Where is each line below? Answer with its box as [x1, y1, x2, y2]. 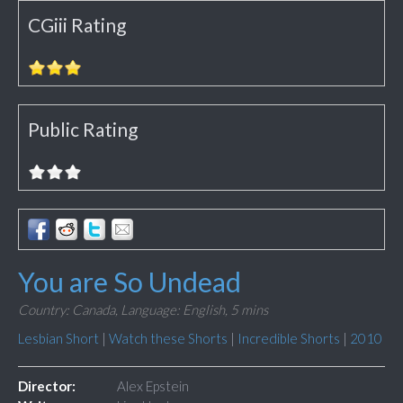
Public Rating [28, 118, 138, 141]
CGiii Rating [28, 13, 126, 37]
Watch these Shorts [109, 330, 228, 347]
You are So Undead [18, 265, 241, 299]
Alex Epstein [117, 378, 189, 395]
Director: [18, 378, 76, 395]
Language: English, [121, 301, 228, 318]
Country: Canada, [18, 301, 118, 318]
